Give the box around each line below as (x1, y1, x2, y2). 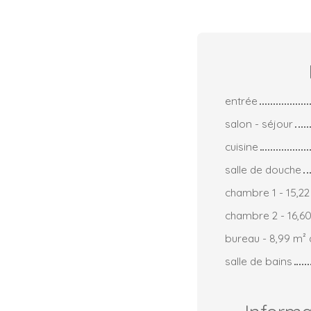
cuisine (225, 139, 258, 153)
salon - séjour (225, 116, 293, 131)
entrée (225, 93, 258, 108)
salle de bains (225, 253, 292, 268)
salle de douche (225, 162, 301, 176)
